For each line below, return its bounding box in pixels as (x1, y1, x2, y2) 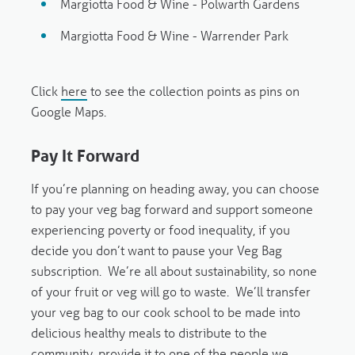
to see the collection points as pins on (86, 82, 300, 100)
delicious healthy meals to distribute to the (30, 324, 267, 342)
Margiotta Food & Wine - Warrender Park (60, 27, 292, 44)
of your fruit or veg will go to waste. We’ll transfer (30, 283, 311, 300)
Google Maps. (30, 103, 106, 120)
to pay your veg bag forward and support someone (30, 200, 313, 218)
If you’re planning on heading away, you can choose (30, 180, 319, 197)
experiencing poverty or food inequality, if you (30, 221, 290, 239)
